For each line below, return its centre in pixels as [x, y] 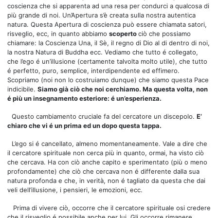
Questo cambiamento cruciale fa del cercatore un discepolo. [104, 116]
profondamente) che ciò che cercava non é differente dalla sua [103, 171]
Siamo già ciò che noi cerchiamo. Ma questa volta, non [123, 89]
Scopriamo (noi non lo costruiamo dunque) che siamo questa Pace [108, 80]
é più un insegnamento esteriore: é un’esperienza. [84, 98]
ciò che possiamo [164, 33]
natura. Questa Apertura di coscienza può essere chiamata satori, [107, 24]
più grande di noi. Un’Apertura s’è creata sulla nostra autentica [101, 15]
